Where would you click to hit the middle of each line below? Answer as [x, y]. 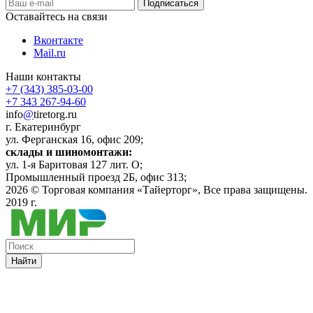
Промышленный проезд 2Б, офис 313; [97, 177]
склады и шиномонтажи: [69, 152]
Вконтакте [58, 41]
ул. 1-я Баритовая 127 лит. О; [74, 165]
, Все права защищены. [253, 190]
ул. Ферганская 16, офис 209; [74, 140]
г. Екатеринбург [43, 127]
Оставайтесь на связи [57, 17]
